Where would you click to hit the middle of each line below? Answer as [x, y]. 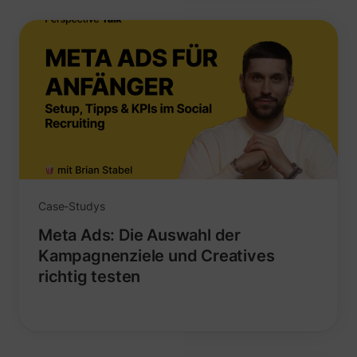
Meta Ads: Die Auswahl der [140, 235]
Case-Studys [72, 206]
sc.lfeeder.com [311, 175]
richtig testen [90, 277]
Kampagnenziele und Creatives [157, 256]
